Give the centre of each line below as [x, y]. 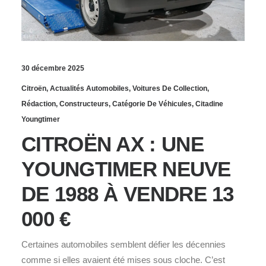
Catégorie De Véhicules [152, 104]
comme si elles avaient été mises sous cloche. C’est [123, 259]
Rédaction [39, 104]
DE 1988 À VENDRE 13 [128, 194]
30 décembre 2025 [53, 68]
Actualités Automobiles [89, 88]
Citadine [209, 104]
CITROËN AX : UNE [113, 144]
